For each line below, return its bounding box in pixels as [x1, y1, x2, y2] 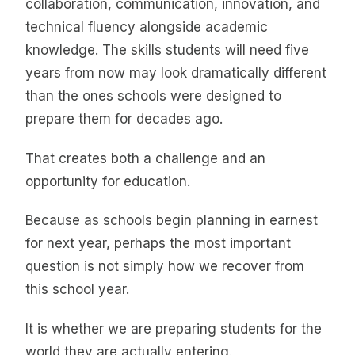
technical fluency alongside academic [25, 19, 268, 36]
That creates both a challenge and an [25, 150, 265, 166]
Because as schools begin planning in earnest [25, 212, 318, 229]
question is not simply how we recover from [25, 258, 304, 275]
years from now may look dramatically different [25, 65, 326, 82]
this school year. [25, 281, 129, 298]
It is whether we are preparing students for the [25, 320, 322, 337]
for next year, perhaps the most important [25, 235, 291, 252]
